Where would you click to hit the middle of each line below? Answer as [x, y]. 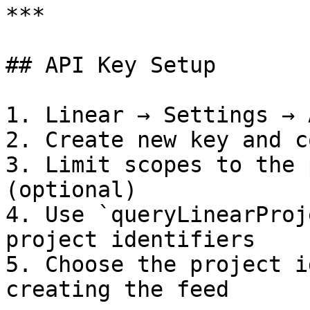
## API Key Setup [111, 65]
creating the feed [117, 289]
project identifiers [130, 239]
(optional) [71, 190]
